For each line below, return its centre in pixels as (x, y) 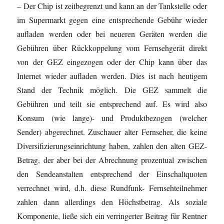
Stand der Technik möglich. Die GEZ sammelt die (112, 89)
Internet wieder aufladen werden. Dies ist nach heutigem (112, 75)
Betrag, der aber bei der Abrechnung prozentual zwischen (112, 159)
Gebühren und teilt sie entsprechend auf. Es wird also (112, 103)
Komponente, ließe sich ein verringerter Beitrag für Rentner (112, 215)
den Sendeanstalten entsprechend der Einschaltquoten (112, 173)
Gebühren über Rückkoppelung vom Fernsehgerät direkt (112, 47)
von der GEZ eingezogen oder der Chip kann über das (112, 61)
